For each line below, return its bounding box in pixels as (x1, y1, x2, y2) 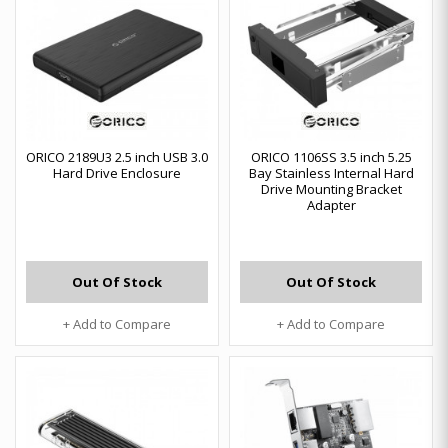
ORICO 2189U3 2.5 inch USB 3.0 (26, 148, 208, 166)
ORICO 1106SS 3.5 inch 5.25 (250, 148, 412, 166)
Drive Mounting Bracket (260, 180, 402, 198)
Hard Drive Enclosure (53, 164, 181, 182)
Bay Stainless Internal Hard (248, 164, 414, 182)
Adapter (306, 196, 356, 214)
